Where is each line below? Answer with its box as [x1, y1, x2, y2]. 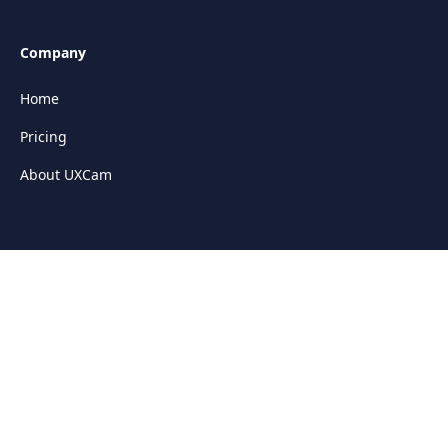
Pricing [20, 127, 67, 147]
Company [20, 43, 86, 63]
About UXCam [20, 165, 112, 185]
